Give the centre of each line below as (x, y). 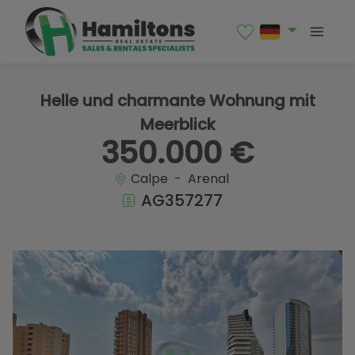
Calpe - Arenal (178, 178)
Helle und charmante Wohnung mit (177, 101)
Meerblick (177, 124)
